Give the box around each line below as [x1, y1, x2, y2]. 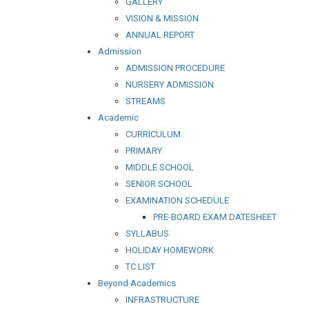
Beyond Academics [98, 277, 176, 288]
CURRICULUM [126, 128, 181, 139]
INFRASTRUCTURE [126, 294, 199, 305]
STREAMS [126, 95, 166, 106]
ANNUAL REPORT [126, 29, 195, 40]
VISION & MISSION [126, 12, 199, 23]
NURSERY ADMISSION [126, 79, 214, 90]
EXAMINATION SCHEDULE [126, 195, 229, 206]
